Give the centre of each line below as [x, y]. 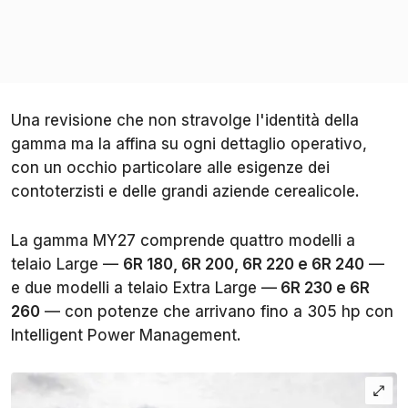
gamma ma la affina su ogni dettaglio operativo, [189, 144]
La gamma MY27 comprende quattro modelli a [183, 241]
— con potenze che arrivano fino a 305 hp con [217, 312]
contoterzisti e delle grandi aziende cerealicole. [185, 192]
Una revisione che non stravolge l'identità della [185, 121]
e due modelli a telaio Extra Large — [144, 288]
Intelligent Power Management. [126, 336]
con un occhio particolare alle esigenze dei [170, 168]
